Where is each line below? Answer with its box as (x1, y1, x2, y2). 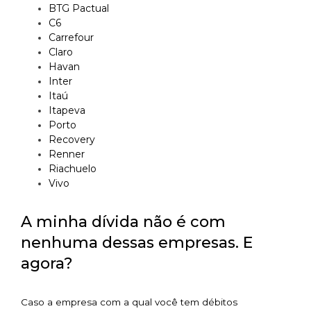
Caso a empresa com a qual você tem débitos (21, 296, 237, 308)
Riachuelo (49, 162, 96, 176)
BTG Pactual (49, 2, 109, 15)
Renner (49, 148, 85, 161)
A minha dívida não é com (21, 212, 226, 232)
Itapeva (49, 104, 85, 117)
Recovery (49, 133, 95, 146)
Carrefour (49, 31, 94, 44)
